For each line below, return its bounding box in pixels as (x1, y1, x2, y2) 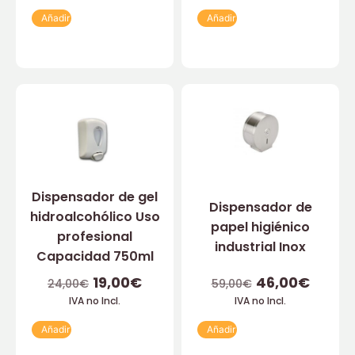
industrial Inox (215, 237, 306, 256)
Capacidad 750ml (36, 247, 154, 266)
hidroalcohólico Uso (29, 208, 160, 227)
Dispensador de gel (32, 188, 158, 207)
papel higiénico (211, 217, 310, 236)
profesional (57, 227, 132, 246)
